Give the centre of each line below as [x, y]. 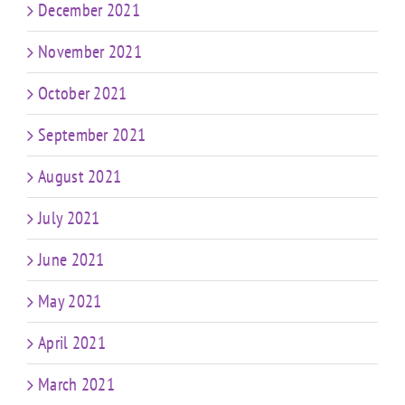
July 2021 [69, 218]
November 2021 [90, 52]
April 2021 [72, 343]
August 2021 [80, 177]
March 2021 [76, 385]
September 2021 [92, 135]
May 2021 [70, 301]
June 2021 [71, 260]
